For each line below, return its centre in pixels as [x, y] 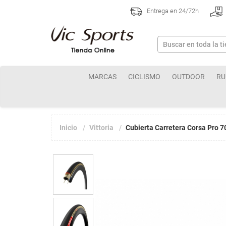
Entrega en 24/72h [172, 11]
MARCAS [102, 77]
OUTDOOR [188, 77]
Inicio [68, 128]
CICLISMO [144, 77]
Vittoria [101, 128]
